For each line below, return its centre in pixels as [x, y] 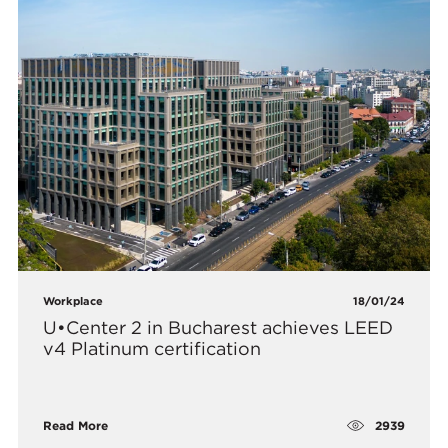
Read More [76, 426]
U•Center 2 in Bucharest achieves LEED [218, 328]
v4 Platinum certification [152, 349]
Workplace [73, 301]
